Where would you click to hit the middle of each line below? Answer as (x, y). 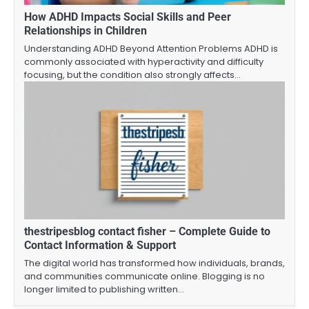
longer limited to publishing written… (104, 289)
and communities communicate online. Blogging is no (144, 276)
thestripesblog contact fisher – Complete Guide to (147, 231)
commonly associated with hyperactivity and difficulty (144, 61)
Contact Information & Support (100, 245)
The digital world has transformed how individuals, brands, (154, 263)
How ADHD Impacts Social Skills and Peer (128, 17)
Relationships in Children (86, 30)
